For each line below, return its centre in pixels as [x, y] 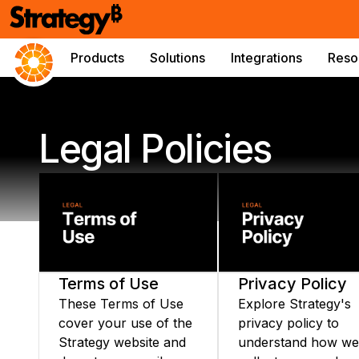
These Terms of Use [121, 304]
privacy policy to [288, 323]
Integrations [266, 58]
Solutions [177, 58]
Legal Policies [155, 149]
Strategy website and [122, 342]
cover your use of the [125, 323]
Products [97, 58]
